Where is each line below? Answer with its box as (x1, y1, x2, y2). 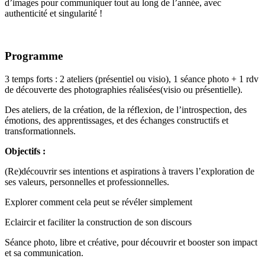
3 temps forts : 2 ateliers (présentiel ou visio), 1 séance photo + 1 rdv (5, 74, 258, 85)
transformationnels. (5, 126, 78, 137)
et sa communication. (5, 248, 83, 258)
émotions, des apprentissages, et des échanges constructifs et (5, 115, 228, 126)
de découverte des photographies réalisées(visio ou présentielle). (5, 85, 243, 95)
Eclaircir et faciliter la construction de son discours (5, 217, 192, 228)
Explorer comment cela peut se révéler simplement (5, 197, 192, 208)
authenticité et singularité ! (5, 8, 105, 18)
